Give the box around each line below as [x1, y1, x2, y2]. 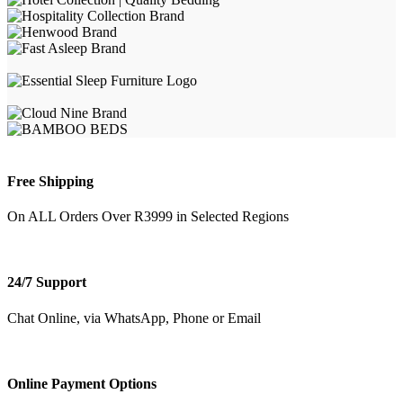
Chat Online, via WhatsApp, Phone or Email [7, 309, 261, 326]
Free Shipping [7, 173, 94, 189]
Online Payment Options [7, 375, 157, 391]
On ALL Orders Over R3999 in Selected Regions [7, 208, 289, 224]
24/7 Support [7, 274, 86, 291]
